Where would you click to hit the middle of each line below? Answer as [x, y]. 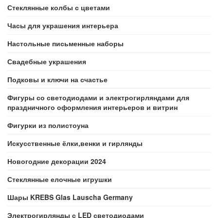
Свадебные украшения [47, 61]
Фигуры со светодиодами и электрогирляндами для [98, 97]
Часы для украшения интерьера [63, 25]
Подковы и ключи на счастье [57, 79]
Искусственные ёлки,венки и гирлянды [75, 143]
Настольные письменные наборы [65, 43]
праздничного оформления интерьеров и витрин [92, 107]
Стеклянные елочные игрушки [60, 179]
